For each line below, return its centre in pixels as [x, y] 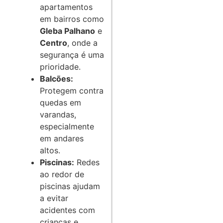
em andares [62, 139]
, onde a [82, 43]
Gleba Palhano [67, 31]
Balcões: [56, 79]
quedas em [60, 103]
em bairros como [72, 19]
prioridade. [60, 67]
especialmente [67, 127]
